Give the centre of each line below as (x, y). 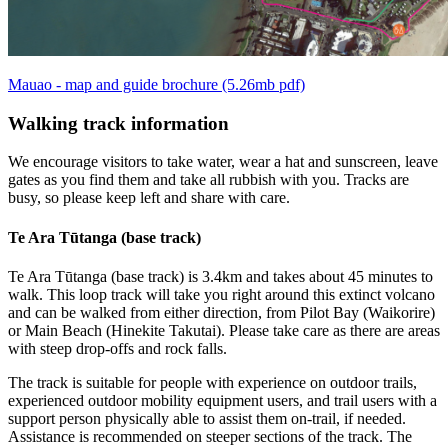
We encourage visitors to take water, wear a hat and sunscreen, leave (223, 162)
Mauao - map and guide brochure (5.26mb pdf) (156, 84)
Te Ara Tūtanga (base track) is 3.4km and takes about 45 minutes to (220, 276)
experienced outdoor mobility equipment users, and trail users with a (222, 400)
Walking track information (118, 123)
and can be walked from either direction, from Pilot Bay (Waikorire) (221, 312)
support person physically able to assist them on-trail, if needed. (207, 418)
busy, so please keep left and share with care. (149, 198)
